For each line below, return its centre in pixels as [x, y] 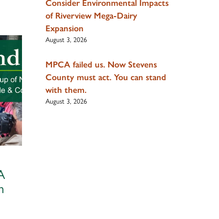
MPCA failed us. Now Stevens [101, 64]
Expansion [64, 29]
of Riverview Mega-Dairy [91, 16]
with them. [66, 90]
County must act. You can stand [106, 77]
